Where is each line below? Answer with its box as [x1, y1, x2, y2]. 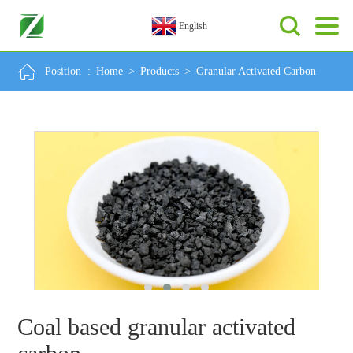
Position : [45, 65, 95, 77]
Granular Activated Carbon [196, 65, 317, 77]
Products [140, 65, 180, 77]
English [179, 20, 208, 32]
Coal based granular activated [17, 314, 296, 340]
